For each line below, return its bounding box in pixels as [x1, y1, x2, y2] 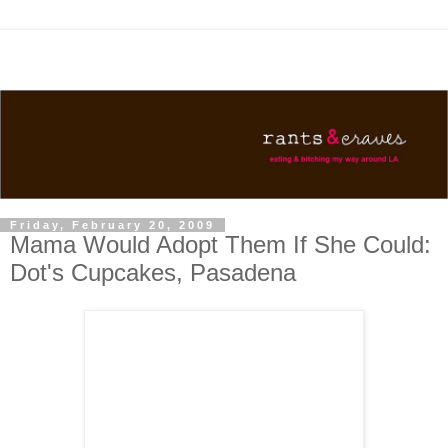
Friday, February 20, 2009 [10, 218, 215, 231]
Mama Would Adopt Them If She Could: [10, 230, 431, 258]
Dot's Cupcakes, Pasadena [10, 258, 296, 286]
